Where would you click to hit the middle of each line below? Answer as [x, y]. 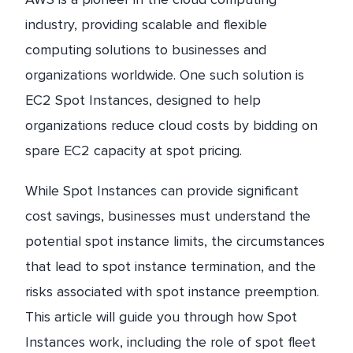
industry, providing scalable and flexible [146, 24]
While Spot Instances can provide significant [162, 191]
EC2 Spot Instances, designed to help [143, 100]
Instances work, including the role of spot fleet [171, 342]
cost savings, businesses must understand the [168, 216]
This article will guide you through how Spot [161, 317]
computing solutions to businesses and [146, 50]
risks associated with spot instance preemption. [172, 292]
